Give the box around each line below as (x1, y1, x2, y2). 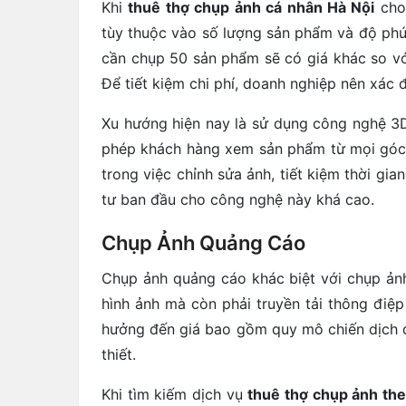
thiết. (101, 344, 136, 363)
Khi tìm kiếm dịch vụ (101, 384, 248, 403)
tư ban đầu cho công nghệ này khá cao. (101, 190, 374, 209)
